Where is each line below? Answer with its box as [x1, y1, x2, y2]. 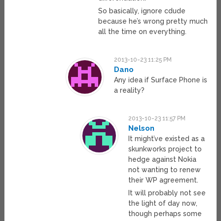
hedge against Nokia [128, 155, 197, 164]
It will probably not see [128, 189, 206, 197]
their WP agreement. [128, 176, 199, 184]
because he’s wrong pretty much [98, 17, 208, 26]
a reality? [114, 86, 145, 95]
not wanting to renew [128, 166, 201, 174]
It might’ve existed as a [128, 135, 205, 143]
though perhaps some [128, 210, 202, 218]
